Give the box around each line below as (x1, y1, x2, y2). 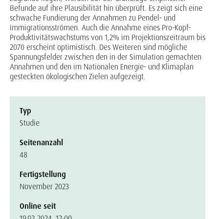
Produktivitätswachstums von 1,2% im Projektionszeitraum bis (10, 32, 205, 43)
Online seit (20, 201, 56, 211)
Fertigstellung (20, 169, 66, 179)
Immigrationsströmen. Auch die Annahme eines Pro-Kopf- (10, 22, 191, 33)
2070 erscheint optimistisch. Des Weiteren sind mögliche (10, 42, 187, 52)
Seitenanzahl (20, 137, 63, 148)
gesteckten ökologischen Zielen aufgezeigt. (10, 71, 146, 82)
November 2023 (20, 181, 69, 192)
